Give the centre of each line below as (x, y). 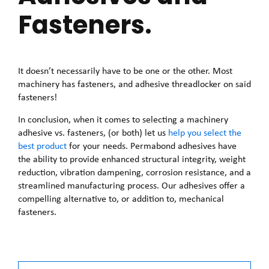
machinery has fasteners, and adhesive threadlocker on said (134, 84)
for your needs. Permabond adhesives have (152, 145)
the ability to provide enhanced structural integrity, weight (132, 159)
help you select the (205, 132)
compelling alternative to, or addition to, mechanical (121, 198)
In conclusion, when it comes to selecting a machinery (123, 119)
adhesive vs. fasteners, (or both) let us (93, 132)
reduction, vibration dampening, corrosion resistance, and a (134, 172)
